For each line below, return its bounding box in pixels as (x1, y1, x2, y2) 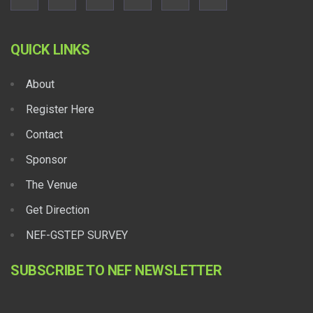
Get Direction (26, 203, 89, 217)
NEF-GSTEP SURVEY (26, 228, 128, 242)
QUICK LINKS (10, 41, 90, 59)
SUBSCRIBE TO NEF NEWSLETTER (10, 262, 222, 279)
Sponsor (26, 153, 67, 167)
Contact (26, 128, 63, 142)
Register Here (26, 103, 94, 117)
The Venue (26, 178, 78, 192)
